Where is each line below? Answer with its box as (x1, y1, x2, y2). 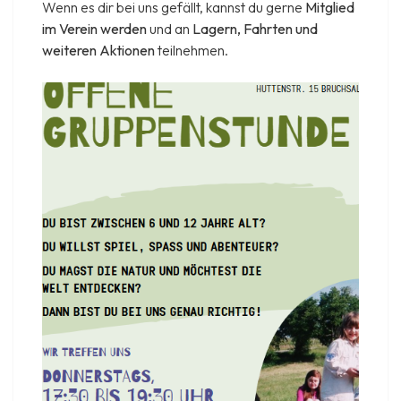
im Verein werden (42, 19, 147, 38)
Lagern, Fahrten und (192, 19, 318, 38)
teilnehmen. (155, 40, 228, 59)
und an (147, 19, 192, 38)
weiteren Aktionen (42, 40, 155, 59)
